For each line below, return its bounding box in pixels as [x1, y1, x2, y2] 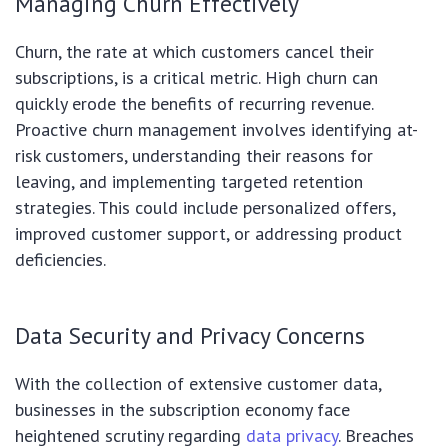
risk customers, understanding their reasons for [15, 144, 373, 168]
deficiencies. [15, 248, 106, 272]
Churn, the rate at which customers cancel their [15, 40, 374, 64]
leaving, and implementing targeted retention [15, 170, 363, 194]
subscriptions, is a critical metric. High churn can [15, 66, 378, 90]
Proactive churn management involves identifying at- [15, 118, 418, 142]
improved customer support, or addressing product [15, 222, 402, 246]
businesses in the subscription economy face [15, 398, 350, 422]
